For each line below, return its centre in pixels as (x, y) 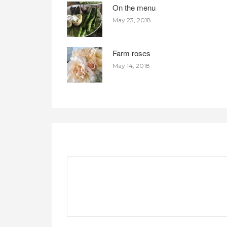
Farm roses (132, 53)
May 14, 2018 (131, 66)
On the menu (134, 8)
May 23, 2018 (132, 20)
